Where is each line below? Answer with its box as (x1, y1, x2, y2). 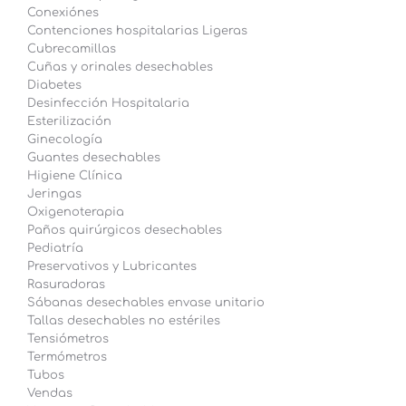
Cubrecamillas (27, 43, 116, 56)
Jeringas (27, 188, 82, 201)
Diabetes (27, 79, 82, 92)
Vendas (27, 387, 72, 401)
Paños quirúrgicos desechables (27, 224, 222, 237)
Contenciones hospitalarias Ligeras (27, 24, 247, 38)
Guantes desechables (27, 151, 160, 165)
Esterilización (27, 115, 111, 129)
